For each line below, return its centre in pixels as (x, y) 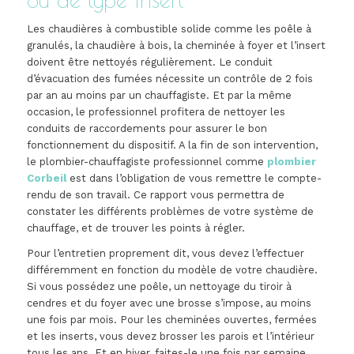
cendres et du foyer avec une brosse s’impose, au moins (169, 303)
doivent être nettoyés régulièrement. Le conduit (149, 62)
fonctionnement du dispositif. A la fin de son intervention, (172, 145)
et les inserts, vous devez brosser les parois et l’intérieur (170, 337)
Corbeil (46, 179)
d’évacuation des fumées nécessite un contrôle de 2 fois (169, 79)
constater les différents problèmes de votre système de (170, 212)
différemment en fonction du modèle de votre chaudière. (172, 270)
